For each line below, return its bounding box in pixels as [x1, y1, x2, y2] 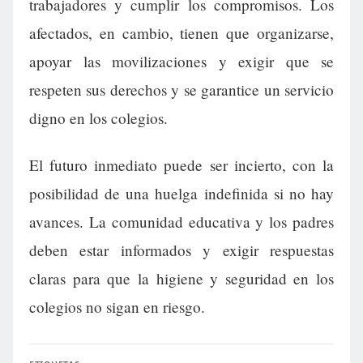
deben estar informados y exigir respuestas [29, 239, 334, 260]
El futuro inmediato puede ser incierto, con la [29, 154, 334, 175]
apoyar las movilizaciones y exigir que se [29, 51, 334, 72]
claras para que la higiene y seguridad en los [29, 267, 334, 288]
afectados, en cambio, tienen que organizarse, [29, 23, 334, 44]
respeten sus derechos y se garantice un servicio [29, 79, 334, 100]
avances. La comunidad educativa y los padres [29, 211, 334, 232]
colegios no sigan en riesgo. [29, 296, 205, 317]
